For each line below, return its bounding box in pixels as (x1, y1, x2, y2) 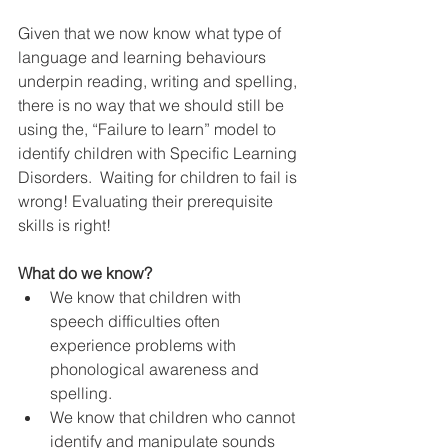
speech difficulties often (50, 310, 224, 331)
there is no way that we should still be (18, 94, 288, 115)
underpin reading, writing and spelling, (18, 70, 301, 91)
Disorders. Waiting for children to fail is (18, 166, 301, 187)
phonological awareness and (50, 358, 263, 379)
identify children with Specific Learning (18, 142, 301, 163)
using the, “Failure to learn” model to (18, 118, 280, 139)
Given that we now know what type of (18, 22, 285, 43)
